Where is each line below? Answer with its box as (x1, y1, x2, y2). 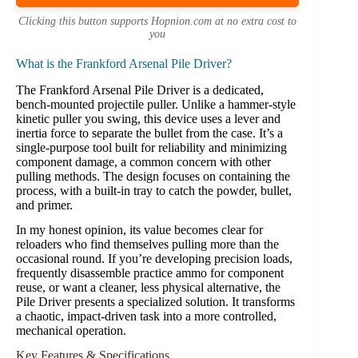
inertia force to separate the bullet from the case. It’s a (16, 126, 283, 141)
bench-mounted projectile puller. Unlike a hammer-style (16, 97, 296, 112)
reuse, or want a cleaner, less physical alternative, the (16, 280, 280, 294)
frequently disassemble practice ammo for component (16, 265, 284, 280)
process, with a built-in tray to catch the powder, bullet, (16, 184, 292, 198)
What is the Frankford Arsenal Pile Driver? (16, 57, 232, 71)
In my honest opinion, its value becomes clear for (16, 222, 263, 237)
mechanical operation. (16, 323, 126, 337)
